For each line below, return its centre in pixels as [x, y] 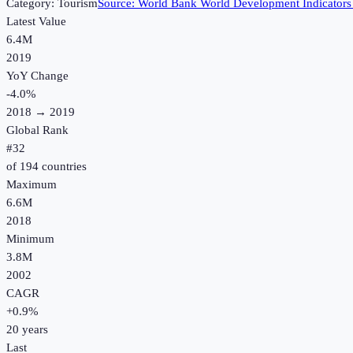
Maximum [32, 185]
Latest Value [36, 22]
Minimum [30, 239]
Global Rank [37, 130]
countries [63, 167]
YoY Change [37, 76]
